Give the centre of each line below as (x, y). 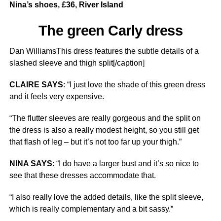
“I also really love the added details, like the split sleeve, (106, 197)
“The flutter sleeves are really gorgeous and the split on (105, 118)
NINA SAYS (31, 164)
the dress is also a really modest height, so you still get (104, 130)
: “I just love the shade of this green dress (134, 85)
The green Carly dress (110, 31)
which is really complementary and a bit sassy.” (91, 209)
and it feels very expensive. (56, 96)
